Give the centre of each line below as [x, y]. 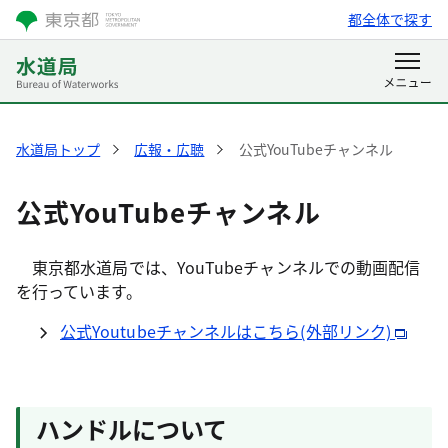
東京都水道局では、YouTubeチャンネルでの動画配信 [218, 267]
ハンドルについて [131, 428]
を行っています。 [79, 291]
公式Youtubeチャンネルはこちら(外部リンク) [228, 331]
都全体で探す [389, 19]
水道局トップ [58, 149]
